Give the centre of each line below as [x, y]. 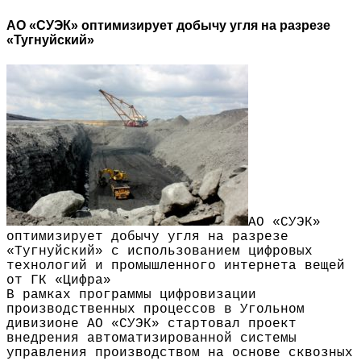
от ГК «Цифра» [59, 281]
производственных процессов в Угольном [156, 310]
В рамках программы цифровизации [131, 295]
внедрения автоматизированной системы [151, 339]
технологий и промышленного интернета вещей [176, 266]
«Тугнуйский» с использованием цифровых [160, 252]
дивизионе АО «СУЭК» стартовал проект [151, 324]
